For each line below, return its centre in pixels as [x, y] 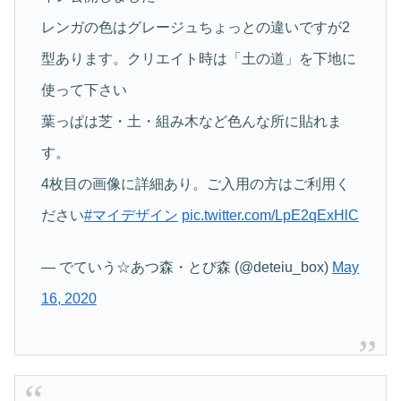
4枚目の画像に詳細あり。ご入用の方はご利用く [195, 184]
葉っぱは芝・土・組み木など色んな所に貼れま [191, 122]
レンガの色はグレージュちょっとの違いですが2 [195, 28]
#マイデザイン [131, 216]
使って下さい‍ [84, 90]
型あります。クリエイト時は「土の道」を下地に [198, 59]
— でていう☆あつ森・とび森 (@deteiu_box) [186, 267]
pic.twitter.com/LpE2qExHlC [270, 216]
